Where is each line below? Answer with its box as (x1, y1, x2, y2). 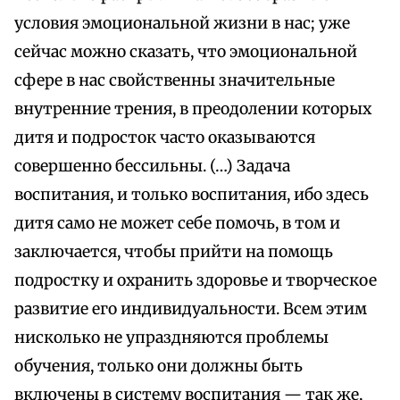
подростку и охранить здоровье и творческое (14, 271, 377, 291)
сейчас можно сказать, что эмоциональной (14, 42, 357, 62)
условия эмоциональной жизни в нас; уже (14, 13, 350, 34)
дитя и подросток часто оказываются (14, 128, 315, 148)
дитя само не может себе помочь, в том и (14, 213, 340, 234)
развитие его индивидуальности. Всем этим (14, 299, 367, 320)
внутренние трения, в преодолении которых (14, 99, 371, 120)
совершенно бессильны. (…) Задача (14, 156, 290, 177)
